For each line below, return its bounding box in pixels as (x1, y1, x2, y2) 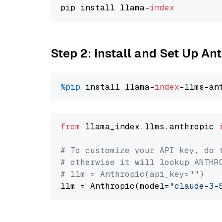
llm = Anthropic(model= (60, 181, 169, 191)
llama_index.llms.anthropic (80, 121, 219, 132)
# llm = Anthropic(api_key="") (60, 169, 204, 179)
